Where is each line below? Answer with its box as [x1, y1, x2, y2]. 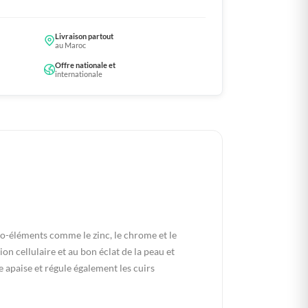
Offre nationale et [55, 60, 115, 70]
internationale [55, 69, 102, 79]
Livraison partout [55, 32, 113, 41]
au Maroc [55, 41, 86, 50]
